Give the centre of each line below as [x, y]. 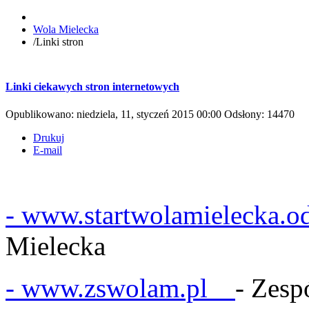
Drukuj [49, 137]
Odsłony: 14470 [259, 114]
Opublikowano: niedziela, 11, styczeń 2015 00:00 [115, 114]
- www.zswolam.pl [120, 288]
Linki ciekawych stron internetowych [92, 87]
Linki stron [60, 42]
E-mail [48, 150]
